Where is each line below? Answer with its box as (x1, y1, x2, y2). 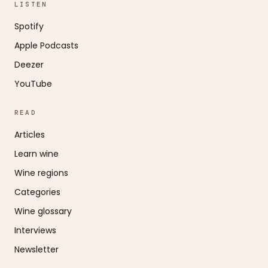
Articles (14, 129, 45, 141)
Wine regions (14, 167, 68, 179)
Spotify (14, 20, 44, 33)
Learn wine (14, 148, 59, 160)
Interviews (14, 224, 56, 237)
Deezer (14, 59, 44, 71)
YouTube (14, 78, 52, 90)
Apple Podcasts (14, 39, 78, 52)
